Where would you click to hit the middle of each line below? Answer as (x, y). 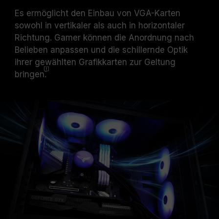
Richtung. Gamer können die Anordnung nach (104, 38)
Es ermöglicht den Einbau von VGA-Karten (98, 13)
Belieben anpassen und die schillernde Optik (101, 50)
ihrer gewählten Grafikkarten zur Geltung (95, 62)
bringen (30, 74)
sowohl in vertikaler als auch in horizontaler (100, 25)
